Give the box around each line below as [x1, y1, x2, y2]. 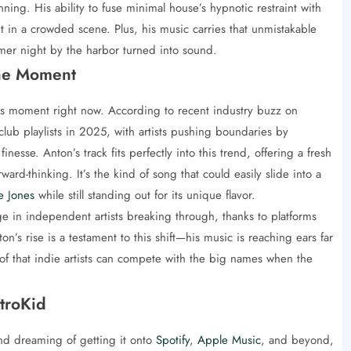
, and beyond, [260, 331, 334, 349]
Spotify [155, 331, 190, 349]
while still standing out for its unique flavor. [34, 186, 255, 204]
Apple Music [197, 331, 261, 349]
